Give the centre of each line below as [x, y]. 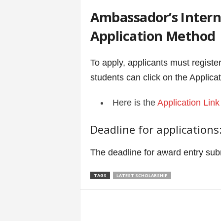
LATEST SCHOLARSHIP [142, 175]
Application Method [153, 36]
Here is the [135, 103]
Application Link [188, 103]
